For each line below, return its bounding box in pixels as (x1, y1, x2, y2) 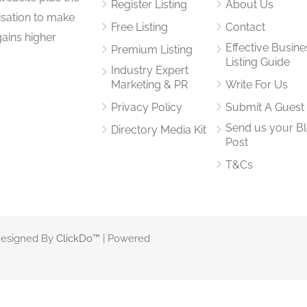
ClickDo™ (56, 232, 100, 245)
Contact (225, 20, 265, 34)
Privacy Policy (111, 100, 183, 114)
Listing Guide (225, 55, 290, 69)
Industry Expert (111, 63, 189, 77)
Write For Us (225, 77, 288, 91)
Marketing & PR (111, 77, 188, 91)
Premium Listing (111, 42, 193, 56)
